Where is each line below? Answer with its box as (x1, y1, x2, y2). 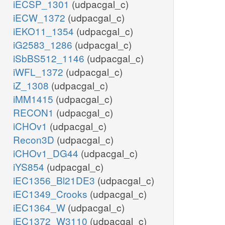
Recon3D (13, 133, 57, 147)
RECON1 (13, 105, 56, 120)
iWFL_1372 (13, 65, 66, 79)
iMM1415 (13, 92, 56, 106)
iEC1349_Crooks (13, 187, 90, 201)
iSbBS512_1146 (13, 51, 87, 65)
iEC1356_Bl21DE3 (13, 173, 97, 187)
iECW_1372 (13, 11, 68, 25)
